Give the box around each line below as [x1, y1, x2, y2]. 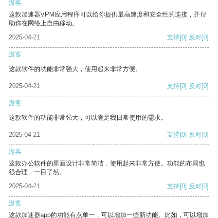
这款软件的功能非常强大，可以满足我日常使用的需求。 [9, 114, 167, 122]
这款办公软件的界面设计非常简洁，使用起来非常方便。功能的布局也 [9, 160, 205, 167]
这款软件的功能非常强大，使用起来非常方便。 [9, 65, 142, 73]
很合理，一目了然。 [9, 168, 66, 176]
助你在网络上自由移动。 [9, 19, 78, 27]
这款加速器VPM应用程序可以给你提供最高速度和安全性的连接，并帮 [9, 11, 206, 18]
